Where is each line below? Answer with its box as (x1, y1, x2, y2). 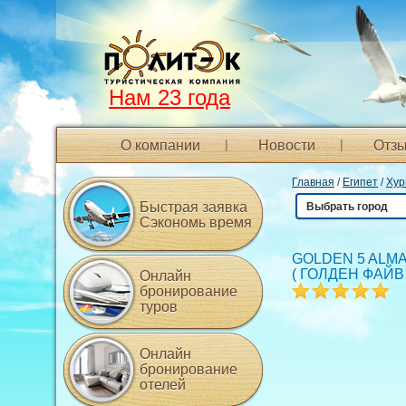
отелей (140, 377, 186, 392)
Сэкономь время (140, 215, 252, 230)
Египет (343, 176, 378, 188)
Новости (258, 138, 315, 153)
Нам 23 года (109, 85, 230, 110)
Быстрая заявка (140, 199, 247, 215)
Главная (292, 176, 334, 188)
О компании (121, 138, 200, 153)
